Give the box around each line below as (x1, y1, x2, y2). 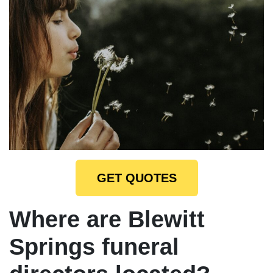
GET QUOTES (96, 171, 177, 185)
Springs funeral (9, 233, 179, 260)
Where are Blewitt (9, 206, 205, 232)
